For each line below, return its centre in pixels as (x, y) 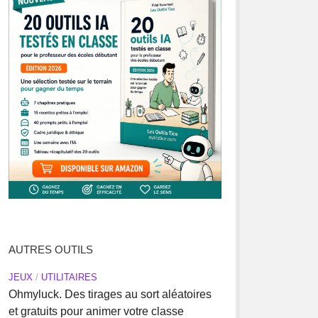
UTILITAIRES (69, 277)
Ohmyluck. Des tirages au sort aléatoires (110, 294)
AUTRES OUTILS (50, 250)
